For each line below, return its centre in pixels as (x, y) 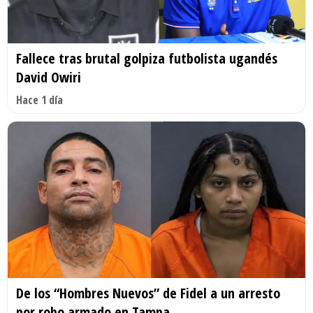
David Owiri (49, 77)
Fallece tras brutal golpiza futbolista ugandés (147, 58)
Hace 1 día (39, 100)
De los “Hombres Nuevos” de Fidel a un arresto (148, 293)
